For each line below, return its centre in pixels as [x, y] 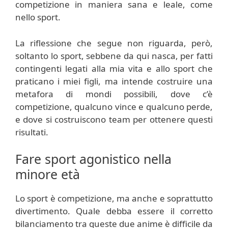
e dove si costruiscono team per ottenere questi [114, 119]
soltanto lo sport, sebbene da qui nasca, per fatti [114, 55]
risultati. [32, 132]
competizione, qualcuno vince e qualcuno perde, [114, 106]
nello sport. [38, 17]
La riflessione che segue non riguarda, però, [114, 43]
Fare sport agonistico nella [93, 159]
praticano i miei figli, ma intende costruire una [114, 81]
